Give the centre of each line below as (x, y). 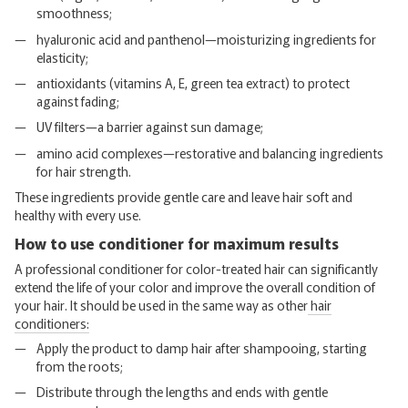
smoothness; (74, 13)
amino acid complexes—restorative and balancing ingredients (210, 153)
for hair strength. (84, 171)
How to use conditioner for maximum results (177, 243)
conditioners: (52, 323)
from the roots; (80, 366)
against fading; (78, 101)
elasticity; (62, 57)
